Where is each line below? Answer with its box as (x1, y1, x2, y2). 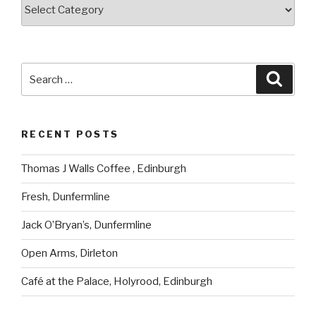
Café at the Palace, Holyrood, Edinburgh (21, 275, 212, 288)
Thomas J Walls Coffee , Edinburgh (21, 162, 186, 176)
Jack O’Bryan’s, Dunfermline (21, 219, 152, 232)
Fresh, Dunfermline (21, 190, 110, 204)
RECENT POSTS (21, 128, 119, 140)
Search (21, 65, 60, 78)
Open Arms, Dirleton (21, 247, 118, 260)
